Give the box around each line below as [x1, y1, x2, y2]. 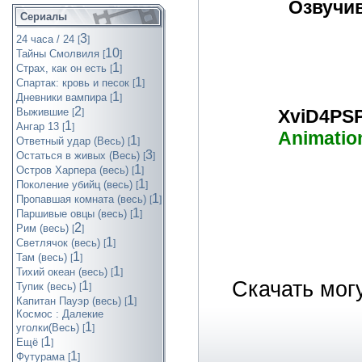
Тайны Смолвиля [16, 48, 99, 60]
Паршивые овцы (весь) [16, 208, 127, 220]
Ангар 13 [16, 120, 59, 133]
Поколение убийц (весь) [16, 179, 133, 191]
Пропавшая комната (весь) [16, 193, 146, 205]
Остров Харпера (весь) [16, 164, 128, 176]
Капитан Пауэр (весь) [16, 295, 121, 307]
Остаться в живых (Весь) [16, 149, 140, 162]
